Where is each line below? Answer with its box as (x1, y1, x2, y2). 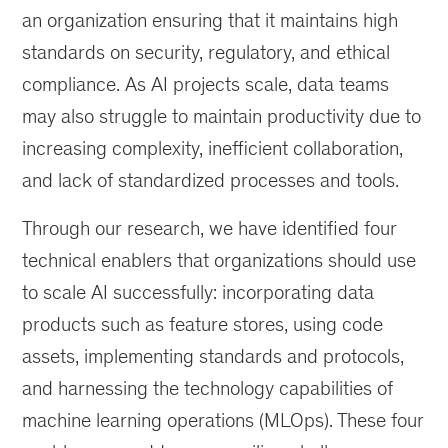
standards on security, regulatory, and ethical (22, 41, 391, 63)
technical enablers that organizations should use (22, 249, 417, 271)
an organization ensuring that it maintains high (22, 9, 399, 31)
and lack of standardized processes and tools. (22, 169, 400, 191)
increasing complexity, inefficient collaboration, (22, 137, 404, 159)
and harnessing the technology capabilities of (22, 377, 394, 399)
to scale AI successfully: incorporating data (22, 281, 375, 303)
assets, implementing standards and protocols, (22, 345, 405, 367)
